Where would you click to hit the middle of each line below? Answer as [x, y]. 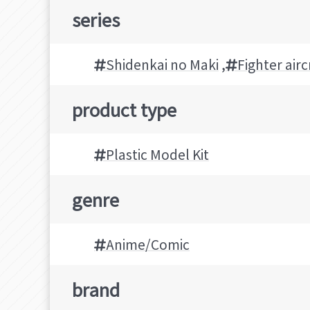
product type [124, 109]
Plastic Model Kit [157, 154]
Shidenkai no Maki [162, 64]
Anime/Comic [148, 244]
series [96, 19]
